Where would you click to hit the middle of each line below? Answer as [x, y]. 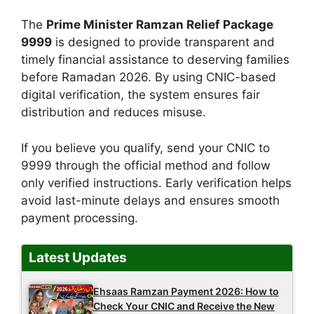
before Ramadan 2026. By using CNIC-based [149, 77]
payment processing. [80, 218]
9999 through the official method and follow [146, 165]
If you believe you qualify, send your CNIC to [145, 148]
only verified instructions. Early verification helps [156, 183]
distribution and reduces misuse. [114, 112]
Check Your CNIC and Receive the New [184, 306]
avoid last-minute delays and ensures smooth [150, 200]
